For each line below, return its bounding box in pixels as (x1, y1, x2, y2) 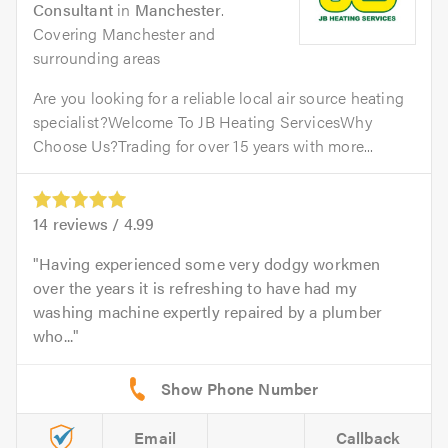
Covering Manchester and (33, 22, 216, 45)
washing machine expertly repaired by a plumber (33, 300, 383, 324)
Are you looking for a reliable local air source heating (33, 86, 405, 109)
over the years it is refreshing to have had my (33, 276, 358, 300)
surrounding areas (33, 46, 161, 69)
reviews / (48, 212, 124, 236)
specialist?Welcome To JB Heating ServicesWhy (33, 110, 372, 133)
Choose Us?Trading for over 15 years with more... (33, 134, 374, 157)
